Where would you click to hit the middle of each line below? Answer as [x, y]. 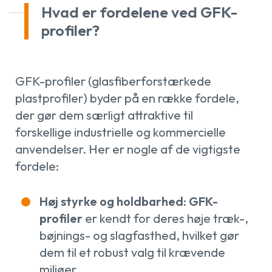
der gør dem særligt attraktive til [104, 115]
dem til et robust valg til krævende [132, 252]
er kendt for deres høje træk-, [166, 218]
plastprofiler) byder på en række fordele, [127, 98]
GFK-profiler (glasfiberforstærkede [113, 81]
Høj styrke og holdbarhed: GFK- [128, 201]
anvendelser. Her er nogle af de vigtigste [127, 149]
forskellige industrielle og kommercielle [120, 132]
